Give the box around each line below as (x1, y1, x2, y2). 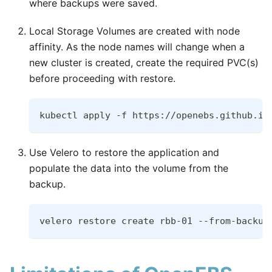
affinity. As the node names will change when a (29, 41, 245, 53)
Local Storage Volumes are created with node (29, 25, 240, 38)
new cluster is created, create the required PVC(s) (29, 56, 259, 69)
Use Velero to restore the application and (29, 146, 219, 159)
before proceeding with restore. (29, 72, 175, 85)
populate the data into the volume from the (29, 162, 228, 175)
